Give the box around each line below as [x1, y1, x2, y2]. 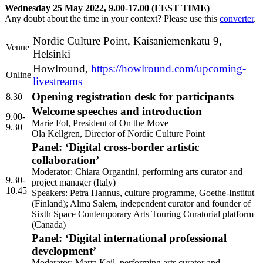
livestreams [33, 75, 82, 88]
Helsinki [33, 48, 70, 60]
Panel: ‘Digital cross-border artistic [32, 141, 199, 154]
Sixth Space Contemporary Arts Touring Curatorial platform [32, 209, 254, 220]
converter [220, 14, 254, 24]
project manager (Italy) [32, 177, 116, 188]
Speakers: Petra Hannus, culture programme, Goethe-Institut [32, 188, 254, 198]
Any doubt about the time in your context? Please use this [5, 14, 220, 24]
